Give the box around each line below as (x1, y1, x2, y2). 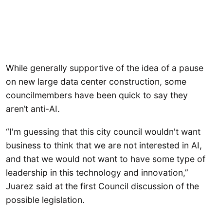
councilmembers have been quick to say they (6, 90, 188, 100)
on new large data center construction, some (6, 76, 186, 87)
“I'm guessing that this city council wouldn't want (6, 127, 200, 137)
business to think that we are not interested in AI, (6, 140, 202, 151)
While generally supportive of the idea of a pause (6, 62, 203, 73)
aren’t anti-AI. (6, 103, 60, 114)
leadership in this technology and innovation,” (6, 167, 188, 178)
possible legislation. (6, 195, 85, 205)
